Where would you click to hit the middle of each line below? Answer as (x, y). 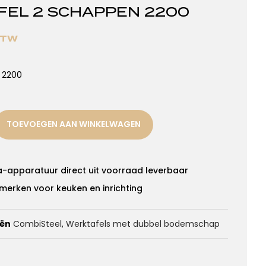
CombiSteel (37, 224)
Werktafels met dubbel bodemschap (143, 224)
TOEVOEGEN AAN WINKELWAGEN (74, 124)
